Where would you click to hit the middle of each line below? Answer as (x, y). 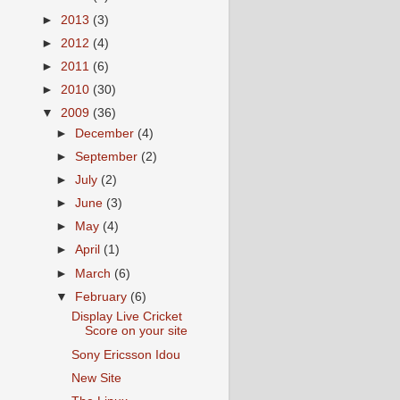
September (108, 156)
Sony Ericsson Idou (125, 354)
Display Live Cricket (126, 317)
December (107, 133)
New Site (96, 378)
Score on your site (136, 331)
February (103, 296)
